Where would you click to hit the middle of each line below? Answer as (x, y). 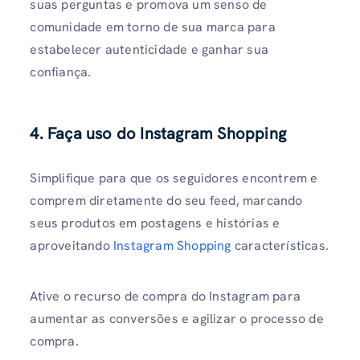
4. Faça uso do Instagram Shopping (158, 133)
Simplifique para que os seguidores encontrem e (174, 178)
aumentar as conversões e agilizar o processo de (177, 318)
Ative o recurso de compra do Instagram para (165, 296)
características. (280, 245)
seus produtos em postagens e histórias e (155, 223)
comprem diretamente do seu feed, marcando (166, 200)
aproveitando (72, 245)
